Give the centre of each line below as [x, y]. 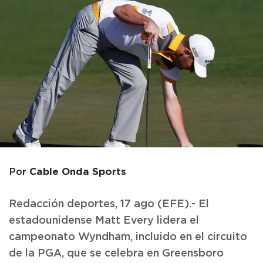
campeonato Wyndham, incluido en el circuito [128, 237]
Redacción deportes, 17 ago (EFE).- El [109, 204]
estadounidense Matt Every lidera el [104, 220]
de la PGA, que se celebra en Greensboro [116, 253]
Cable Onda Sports [78, 171]
